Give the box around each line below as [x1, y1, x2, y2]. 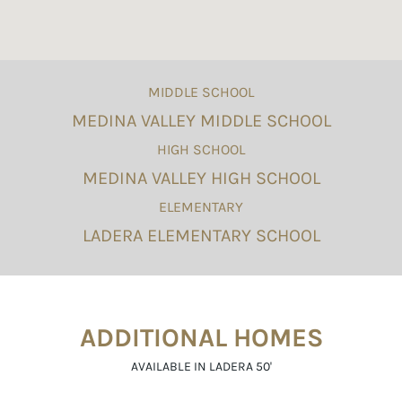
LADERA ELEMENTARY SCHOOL [82, 224, 320, 246]
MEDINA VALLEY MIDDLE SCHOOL [71, 109, 331, 131]
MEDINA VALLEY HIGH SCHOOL [82, 167, 320, 188]
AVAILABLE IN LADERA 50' [130, 358, 272, 374]
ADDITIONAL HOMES [79, 322, 323, 353]
